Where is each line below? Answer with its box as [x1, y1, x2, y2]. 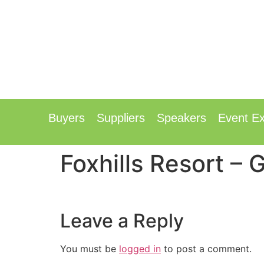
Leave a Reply [60, 209, 184, 233]
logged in [119, 243, 161, 255]
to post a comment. [161, 243, 252, 255]
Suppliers [97, 111, 145, 124]
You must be [60, 243, 119, 255]
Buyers [48, 111, 85, 124]
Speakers [157, 111, 206, 124]
